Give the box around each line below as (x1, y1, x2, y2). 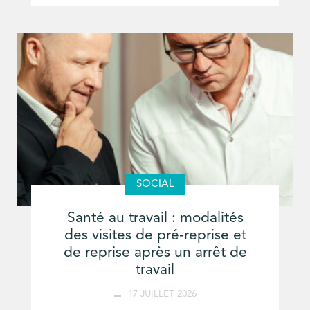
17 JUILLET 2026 (127, 290, 197, 300)
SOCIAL (136, 179, 174, 190)
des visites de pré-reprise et (64, 228, 246, 244)
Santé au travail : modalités (66, 211, 244, 226)
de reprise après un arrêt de (63, 246, 247, 261)
